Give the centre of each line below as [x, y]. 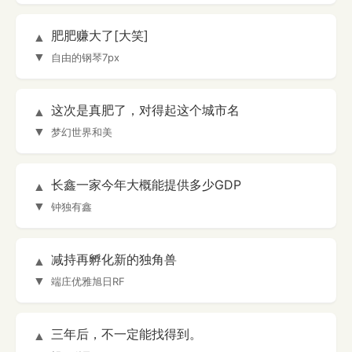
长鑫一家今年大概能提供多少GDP [146, 185]
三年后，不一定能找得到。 [126, 334]
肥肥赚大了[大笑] [100, 36]
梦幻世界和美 [82, 132]
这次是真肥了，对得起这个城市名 [145, 110]
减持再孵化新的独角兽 [114, 260]
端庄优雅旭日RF [88, 282]
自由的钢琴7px [85, 58]
